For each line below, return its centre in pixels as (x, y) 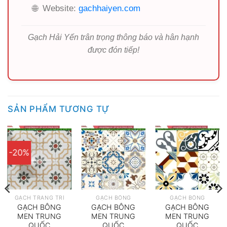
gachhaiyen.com (109, 8)
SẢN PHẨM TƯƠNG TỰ (59, 109)
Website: (59, 8)
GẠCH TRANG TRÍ (40, 198)
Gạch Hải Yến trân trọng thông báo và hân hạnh (113, 37)
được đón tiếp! (113, 50)
